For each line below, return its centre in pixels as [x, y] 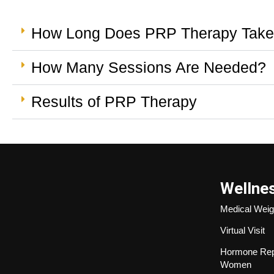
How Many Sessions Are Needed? [149, 68]
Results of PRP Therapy [114, 102]
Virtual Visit [243, 231]
